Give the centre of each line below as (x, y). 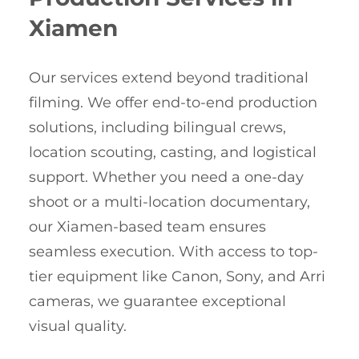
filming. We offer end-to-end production (173, 103)
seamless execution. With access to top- (173, 252)
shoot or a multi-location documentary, (169, 202)
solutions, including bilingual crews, (157, 128)
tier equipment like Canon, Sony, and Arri (177, 277)
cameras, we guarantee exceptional (157, 302)
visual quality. (78, 327)
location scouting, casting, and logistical (173, 153)
